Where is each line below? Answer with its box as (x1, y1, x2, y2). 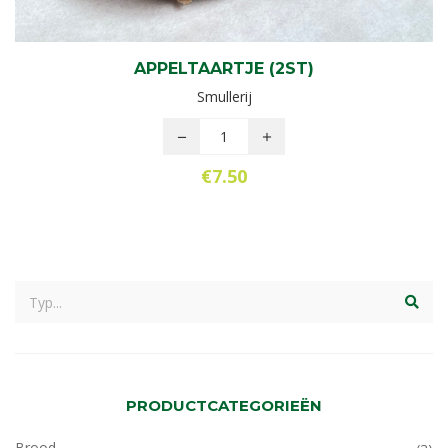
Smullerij (196, 87, 252, 106)
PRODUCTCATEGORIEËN (126, 396, 322, 415)
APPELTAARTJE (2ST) (134, 59, 314, 78)
